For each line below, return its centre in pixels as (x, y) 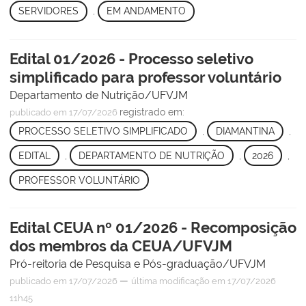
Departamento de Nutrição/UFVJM (99, 95)
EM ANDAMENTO (146, 11)
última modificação (170, 281)
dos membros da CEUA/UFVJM (121, 246)
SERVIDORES (48, 11)
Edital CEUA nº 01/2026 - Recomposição (153, 227)
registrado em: (152, 112)
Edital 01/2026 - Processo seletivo (131, 58)
